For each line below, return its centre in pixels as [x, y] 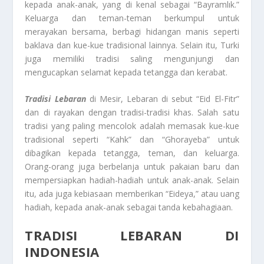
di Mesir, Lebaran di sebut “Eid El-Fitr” [162, 99]
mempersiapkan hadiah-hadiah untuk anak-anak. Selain [132, 180]
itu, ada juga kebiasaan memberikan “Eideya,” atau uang [132, 194]
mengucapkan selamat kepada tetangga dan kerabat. [126, 72]
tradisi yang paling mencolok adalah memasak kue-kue [132, 126]
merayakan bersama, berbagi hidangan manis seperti [132, 31]
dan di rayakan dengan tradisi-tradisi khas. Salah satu [132, 113]
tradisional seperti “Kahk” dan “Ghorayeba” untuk [132, 140]
